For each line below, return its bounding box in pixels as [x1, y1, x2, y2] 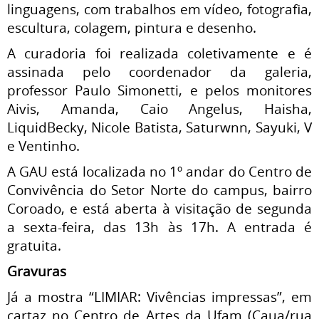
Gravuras [7, 262, 66, 280]
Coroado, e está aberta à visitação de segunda [7, 199, 312, 217]
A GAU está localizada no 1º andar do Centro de [7, 162, 312, 180]
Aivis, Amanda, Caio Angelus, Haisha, [7, 100, 312, 117]
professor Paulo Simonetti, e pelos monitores [7, 81, 312, 99]
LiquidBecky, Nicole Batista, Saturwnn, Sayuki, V [7, 118, 312, 136]
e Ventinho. [7, 137, 80, 155]
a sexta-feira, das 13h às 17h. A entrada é [7, 218, 312, 236]
